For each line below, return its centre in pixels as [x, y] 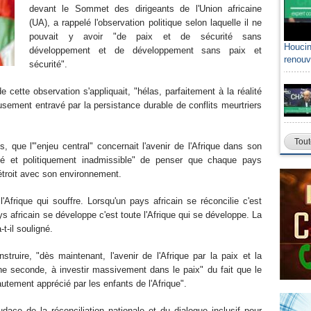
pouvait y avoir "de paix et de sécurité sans [145, 36]
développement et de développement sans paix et [145, 50]
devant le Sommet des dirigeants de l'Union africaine [145, 9]
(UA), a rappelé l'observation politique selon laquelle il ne [145, 23]
